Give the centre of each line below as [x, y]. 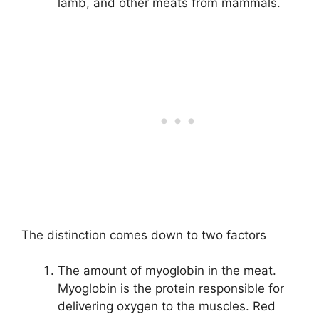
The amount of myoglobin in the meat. [167, 271]
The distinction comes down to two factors [144, 235]
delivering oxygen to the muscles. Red [167, 307]
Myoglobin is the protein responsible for [171, 289]
